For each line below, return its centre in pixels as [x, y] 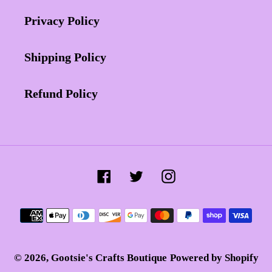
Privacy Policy [62, 21]
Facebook [135, 174]
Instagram [202, 174]
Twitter [162, 174]
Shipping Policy [65, 57]
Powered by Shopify [214, 257]
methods [158, 229]
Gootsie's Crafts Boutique [109, 257]
